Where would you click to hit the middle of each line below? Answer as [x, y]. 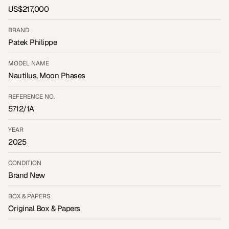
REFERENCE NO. [31, 97]
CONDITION [25, 163]
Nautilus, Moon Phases [47, 76]
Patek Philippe [32, 42]
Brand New [27, 175]
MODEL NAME [29, 64]
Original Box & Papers [44, 209]
